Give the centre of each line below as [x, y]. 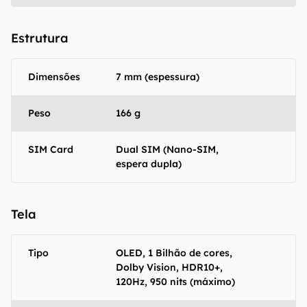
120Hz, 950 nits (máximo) [175, 282]
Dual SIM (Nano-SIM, [167, 149]
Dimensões [54, 77]
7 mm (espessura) [158, 77]
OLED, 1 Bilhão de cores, [174, 253]
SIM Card [51, 149]
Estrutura [40, 38]
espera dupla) [149, 164]
